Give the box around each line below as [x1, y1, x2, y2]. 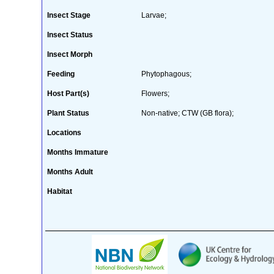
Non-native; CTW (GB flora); [141, 108, 234, 117]
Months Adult [46, 167, 93, 176]
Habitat [46, 187, 72, 196]
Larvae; [141, 10, 166, 20]
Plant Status [46, 108, 89, 117]
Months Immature [46, 147, 108, 157]
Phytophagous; [141, 69, 191, 78]
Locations [46, 128, 81, 137]
